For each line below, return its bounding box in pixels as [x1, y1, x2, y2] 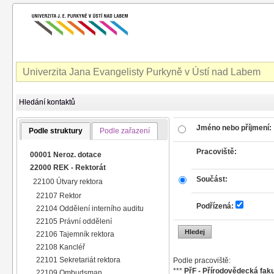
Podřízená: [196, 202, 234, 210]
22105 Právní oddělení [36, 217, 113, 226]
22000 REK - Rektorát [30, 163, 106, 172]
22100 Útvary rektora [33, 177, 103, 186]
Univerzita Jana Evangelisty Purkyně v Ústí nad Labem [23, 67, 261, 77]
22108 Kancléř [36, 242, 86, 251]
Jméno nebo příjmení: [196, 124, 272, 132]
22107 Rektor [36, 191, 82, 200]
